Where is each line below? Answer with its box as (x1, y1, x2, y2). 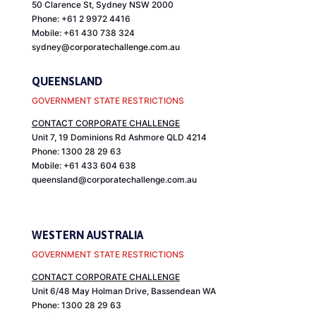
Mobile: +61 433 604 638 (31, 160, 136, 171)
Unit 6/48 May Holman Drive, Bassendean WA (31, 286, 216, 297)
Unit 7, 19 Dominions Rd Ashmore (31, 132, 166, 143)
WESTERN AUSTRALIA (31, 229, 143, 242)
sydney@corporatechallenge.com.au (31, 42, 180, 53)
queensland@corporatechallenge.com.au (31, 174, 197, 186)
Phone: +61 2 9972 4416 (31, 13, 130, 25)
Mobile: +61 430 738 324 (31, 28, 135, 39)
